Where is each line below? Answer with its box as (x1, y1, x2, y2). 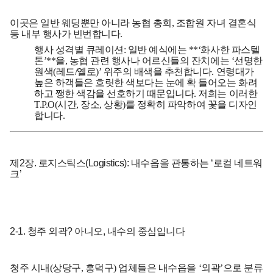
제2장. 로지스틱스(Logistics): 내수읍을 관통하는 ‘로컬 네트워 (10, 157, 263, 168)
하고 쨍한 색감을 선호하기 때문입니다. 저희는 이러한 (34, 88, 258, 99)
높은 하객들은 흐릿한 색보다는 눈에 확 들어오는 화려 (34, 77, 258, 88)
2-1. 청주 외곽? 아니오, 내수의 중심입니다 (10, 225, 185, 236)
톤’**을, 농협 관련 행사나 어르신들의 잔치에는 (34, 55, 232, 66)
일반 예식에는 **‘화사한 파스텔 (127, 44, 260, 55)
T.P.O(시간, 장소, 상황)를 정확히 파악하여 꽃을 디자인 (34, 99, 257, 110)
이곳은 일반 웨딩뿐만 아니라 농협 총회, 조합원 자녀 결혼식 (10, 17, 257, 28)
